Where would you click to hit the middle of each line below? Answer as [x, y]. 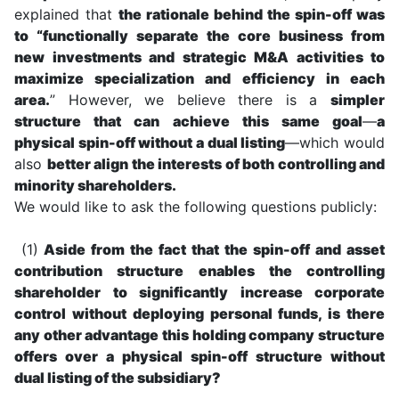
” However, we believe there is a [190, 99]
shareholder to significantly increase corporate [199, 292]
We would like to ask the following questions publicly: [195, 206]
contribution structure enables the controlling [199, 270]
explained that [66, 14]
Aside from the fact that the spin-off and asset [212, 249]
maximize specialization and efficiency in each [199, 78]
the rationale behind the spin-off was [252, 14]
